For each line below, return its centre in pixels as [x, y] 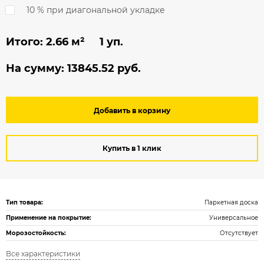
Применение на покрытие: [49, 218]
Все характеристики [43, 254]
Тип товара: [24, 203]
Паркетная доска [231, 203]
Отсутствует [239, 233]
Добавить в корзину [132, 111]
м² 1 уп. [96, 42]
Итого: [26, 42]
